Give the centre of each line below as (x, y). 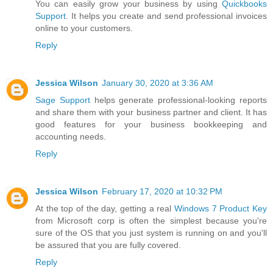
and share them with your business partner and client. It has (151, 112)
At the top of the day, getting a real (105, 208)
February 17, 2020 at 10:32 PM (162, 191)
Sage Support (63, 100)
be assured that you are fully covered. (108, 245)
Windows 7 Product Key (221, 208)
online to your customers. (84, 28)
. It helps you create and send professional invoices (166, 16)
